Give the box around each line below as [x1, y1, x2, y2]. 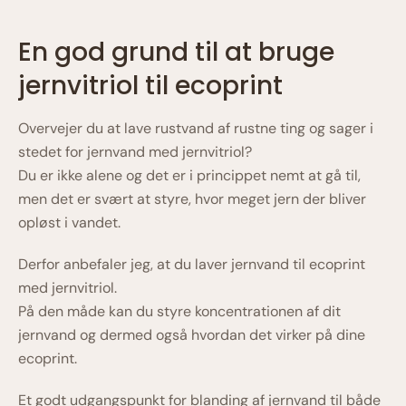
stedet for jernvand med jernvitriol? [18, 142, 252, 161]
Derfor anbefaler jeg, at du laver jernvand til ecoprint [18, 255, 365, 274]
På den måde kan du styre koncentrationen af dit [18, 302, 341, 321]
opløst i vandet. [18, 213, 121, 232]
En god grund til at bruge [18, 34, 334, 70]
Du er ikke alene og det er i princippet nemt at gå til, [18, 166, 361, 185]
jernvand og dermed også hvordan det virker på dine [18, 325, 365, 344]
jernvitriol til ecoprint [18, 68, 283, 103]
